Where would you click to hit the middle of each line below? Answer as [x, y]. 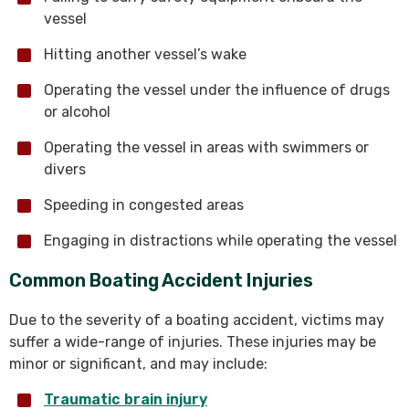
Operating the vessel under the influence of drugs [217, 90]
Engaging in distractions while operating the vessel [220, 241]
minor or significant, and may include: [138, 364]
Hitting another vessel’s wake [145, 54]
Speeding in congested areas [144, 205]
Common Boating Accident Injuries [161, 280]
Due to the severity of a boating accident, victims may [197, 320]
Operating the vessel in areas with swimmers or [206, 147]
